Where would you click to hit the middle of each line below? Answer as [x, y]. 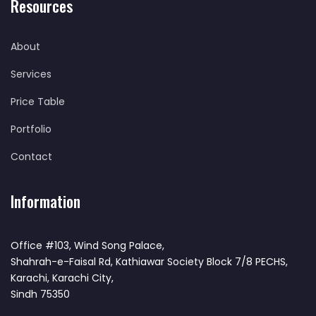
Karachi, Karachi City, [62, 278]
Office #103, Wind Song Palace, [87, 246]
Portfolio [31, 129]
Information [45, 201]
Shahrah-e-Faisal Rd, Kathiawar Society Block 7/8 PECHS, [149, 262]
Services [31, 74]
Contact [31, 157]
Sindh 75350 [40, 294]
